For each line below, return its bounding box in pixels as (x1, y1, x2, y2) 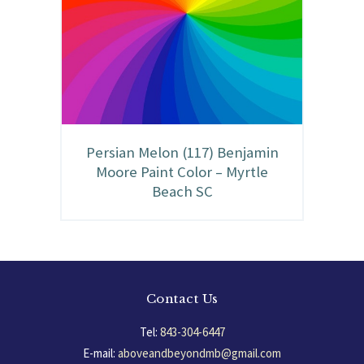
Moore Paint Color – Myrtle (96, 162, 268, 181)
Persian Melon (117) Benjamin (85, 142, 279, 162)
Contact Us (145, 290, 219, 306)
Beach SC (151, 181, 213, 201)
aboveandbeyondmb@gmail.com (118, 345, 281, 362)
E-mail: (83, 345, 115, 362)
